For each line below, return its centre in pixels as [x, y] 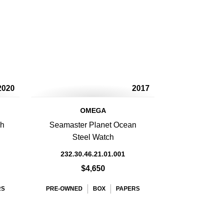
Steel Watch [93, 137]
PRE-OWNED [64, 189]
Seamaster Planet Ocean [93, 125]
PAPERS [128, 189]
